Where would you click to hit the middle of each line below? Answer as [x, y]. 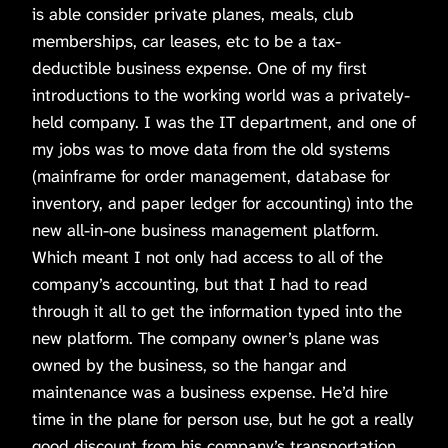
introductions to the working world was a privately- [221, 94]
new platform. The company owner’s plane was [205, 337]
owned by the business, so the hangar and [189, 364]
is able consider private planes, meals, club [193, 13]
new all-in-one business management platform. [205, 229]
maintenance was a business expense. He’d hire [210, 391]
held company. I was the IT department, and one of [224, 121]
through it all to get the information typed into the [217, 310]
